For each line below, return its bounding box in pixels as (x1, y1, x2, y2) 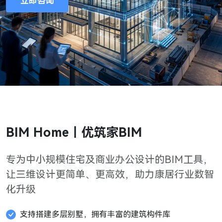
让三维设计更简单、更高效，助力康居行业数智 (6, 168, 214, 180)
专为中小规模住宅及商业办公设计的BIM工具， (6, 154, 213, 166)
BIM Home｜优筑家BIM (6, 125, 142, 140)
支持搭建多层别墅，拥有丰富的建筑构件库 (20, 210, 170, 219)
